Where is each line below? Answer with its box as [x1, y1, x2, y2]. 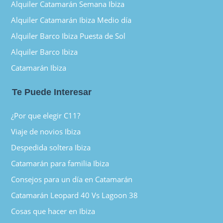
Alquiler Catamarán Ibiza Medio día [11, 15, 132, 25]
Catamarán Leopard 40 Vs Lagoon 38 [11, 190, 138, 201]
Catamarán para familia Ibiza [11, 158, 110, 169]
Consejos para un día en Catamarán [11, 174, 133, 185]
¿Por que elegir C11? [11, 111, 81, 121]
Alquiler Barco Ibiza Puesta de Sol [11, 31, 126, 41]
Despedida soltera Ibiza [11, 142, 91, 153]
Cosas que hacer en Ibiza [11, 206, 96, 217]
